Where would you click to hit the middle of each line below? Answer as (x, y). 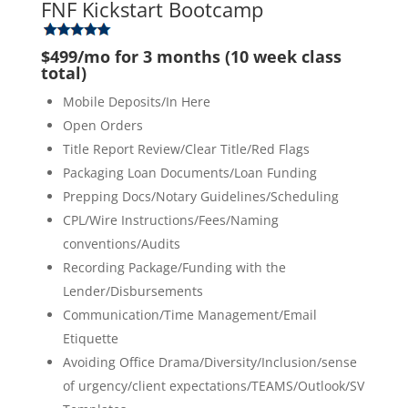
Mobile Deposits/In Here (136, 101)
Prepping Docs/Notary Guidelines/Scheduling (200, 196)
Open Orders (102, 125)
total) (63, 72)
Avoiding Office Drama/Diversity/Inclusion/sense (209, 362)
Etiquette (90, 338)
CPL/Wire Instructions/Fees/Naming (170, 219)
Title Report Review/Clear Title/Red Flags (186, 148)
